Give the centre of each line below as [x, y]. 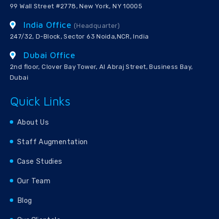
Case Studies [40, 162]
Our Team [34, 181]
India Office [47, 25]
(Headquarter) [97, 26]
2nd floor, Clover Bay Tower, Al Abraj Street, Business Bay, [101, 67]
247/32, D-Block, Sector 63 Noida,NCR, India [79, 37]
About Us [33, 123]
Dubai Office [49, 55]
